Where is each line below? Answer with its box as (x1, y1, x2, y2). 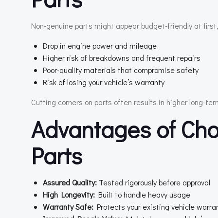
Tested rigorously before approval (97, 177, 210, 187)
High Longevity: (43, 189, 95, 200)
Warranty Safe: (43, 201, 93, 212)
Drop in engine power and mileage (43, 40, 157, 51)
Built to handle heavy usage (95, 189, 190, 200)
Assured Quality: (43, 177, 97, 187)
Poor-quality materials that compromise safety (43, 65, 199, 75)
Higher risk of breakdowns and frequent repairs (43, 53, 200, 63)
